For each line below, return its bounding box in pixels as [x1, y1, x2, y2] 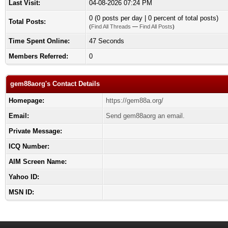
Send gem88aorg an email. [106, 112, 185, 120]
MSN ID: [9, 188, 34, 196]
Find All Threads [91, 23, 131, 30]
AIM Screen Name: [9, 158, 67, 165]
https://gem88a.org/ [106, 97, 163, 104]
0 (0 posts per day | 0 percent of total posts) [89, 14, 218, 22]
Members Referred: [9, 52, 68, 60]
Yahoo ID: [9, 173, 39, 181]
